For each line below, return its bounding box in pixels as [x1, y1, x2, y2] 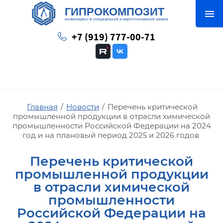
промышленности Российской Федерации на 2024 [12, 121, 211, 130]
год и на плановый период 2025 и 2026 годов [22, 130, 199, 140]
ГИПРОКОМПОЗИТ [64, 5, 164, 18]
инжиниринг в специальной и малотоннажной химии [64, 16, 168, 21]
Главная [27, 102, 58, 111]
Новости [66, 102, 99, 111]
